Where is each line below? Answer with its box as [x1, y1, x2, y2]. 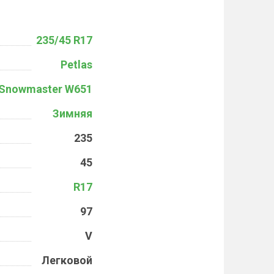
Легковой [42, 254, 92, 267]
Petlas [61, 58, 92, 71]
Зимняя [53, 107, 92, 120]
